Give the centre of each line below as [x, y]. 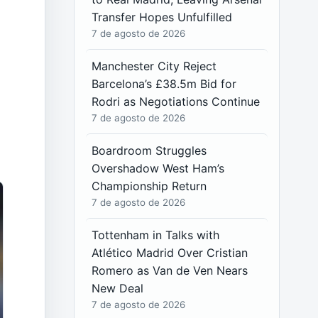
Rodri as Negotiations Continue [176, 102]
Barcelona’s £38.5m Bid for [164, 84]
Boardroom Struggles [149, 150]
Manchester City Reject [154, 66]
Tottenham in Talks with [156, 235]
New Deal [118, 288]
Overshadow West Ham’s [158, 168]
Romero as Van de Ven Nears [170, 270]
